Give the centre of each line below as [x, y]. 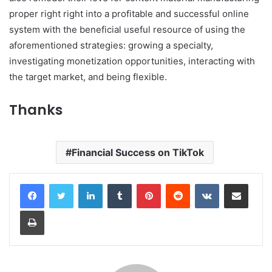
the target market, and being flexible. [88, 76]
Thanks [36, 110]
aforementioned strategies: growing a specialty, [111, 45]
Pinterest [178, 183]
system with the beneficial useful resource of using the [127, 29]
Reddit [202, 183]
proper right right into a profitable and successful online [129, 13]
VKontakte [238, 183]
